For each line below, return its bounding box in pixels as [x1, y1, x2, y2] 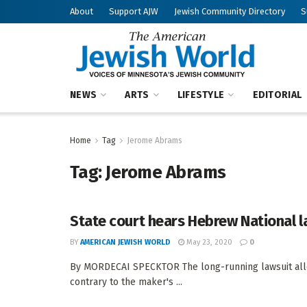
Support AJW [109, 6, 158, 16]
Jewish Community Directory [174, 6, 285, 16]
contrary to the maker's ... [70, 276, 182, 288]
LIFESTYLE [177, 89, 225, 101]
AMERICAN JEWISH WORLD [80, 238, 171, 247]
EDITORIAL [252, 89, 302, 101]
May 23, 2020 [184, 238, 232, 247]
